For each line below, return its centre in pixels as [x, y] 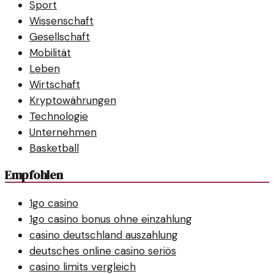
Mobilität [50, 53]
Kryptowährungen [73, 101]
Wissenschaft [61, 21]
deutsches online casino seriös [103, 250]
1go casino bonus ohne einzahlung [111, 219]
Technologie [59, 117]
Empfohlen [34, 175]
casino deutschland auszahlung [104, 235]
